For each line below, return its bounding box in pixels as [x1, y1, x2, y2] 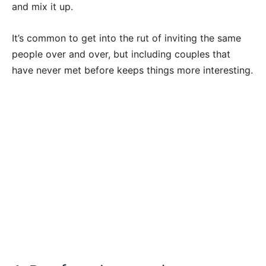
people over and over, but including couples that [12, 47, 230, 60]
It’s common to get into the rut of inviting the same [12, 31, 241, 44]
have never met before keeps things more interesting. [12, 64, 253, 76]
